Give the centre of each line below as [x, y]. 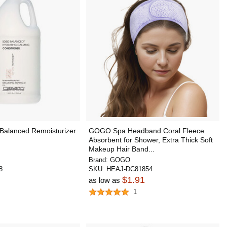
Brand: [99, 160]
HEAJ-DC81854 [129, 169]
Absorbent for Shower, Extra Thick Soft [150, 140]
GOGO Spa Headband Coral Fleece [146, 131]
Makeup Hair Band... [121, 149]
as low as [105, 180]
